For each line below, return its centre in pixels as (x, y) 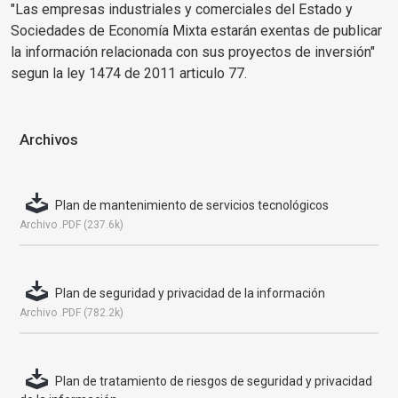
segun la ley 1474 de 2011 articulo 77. (129, 73)
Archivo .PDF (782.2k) (72, 313)
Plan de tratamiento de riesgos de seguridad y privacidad (214, 381)
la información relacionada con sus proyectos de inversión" (193, 52)
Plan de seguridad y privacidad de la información (191, 293)
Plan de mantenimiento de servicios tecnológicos (192, 205)
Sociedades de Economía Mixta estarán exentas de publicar (197, 31)
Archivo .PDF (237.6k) (72, 225)
